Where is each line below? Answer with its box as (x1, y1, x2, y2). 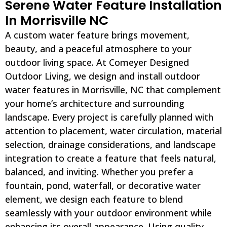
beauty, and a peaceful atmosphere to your (5, 42, 192, 55)
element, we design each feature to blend (5, 193, 183, 205)
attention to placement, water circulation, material (5, 124, 222, 137)
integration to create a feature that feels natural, (5, 152, 216, 164)
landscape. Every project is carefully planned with (5, 110, 213, 123)
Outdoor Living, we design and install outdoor (5, 69, 200, 82)
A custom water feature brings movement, (5, 28, 190, 41)
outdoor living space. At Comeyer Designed (5, 56, 189, 68)
